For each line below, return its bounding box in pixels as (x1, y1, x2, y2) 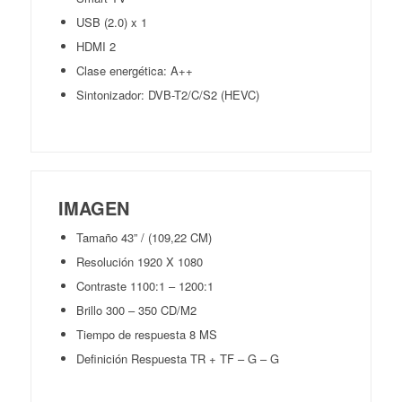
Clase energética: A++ (75, 62, 193, 79)
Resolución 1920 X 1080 (75, 253, 203, 270)
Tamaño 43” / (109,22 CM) (75, 229, 212, 246)
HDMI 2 (75, 38, 116, 55)
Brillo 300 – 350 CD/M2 (75, 301, 197, 319)
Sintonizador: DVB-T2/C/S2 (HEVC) (75, 86, 259, 103)
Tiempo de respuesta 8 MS (75, 326, 217, 343)
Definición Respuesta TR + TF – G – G (75, 350, 279, 367)
